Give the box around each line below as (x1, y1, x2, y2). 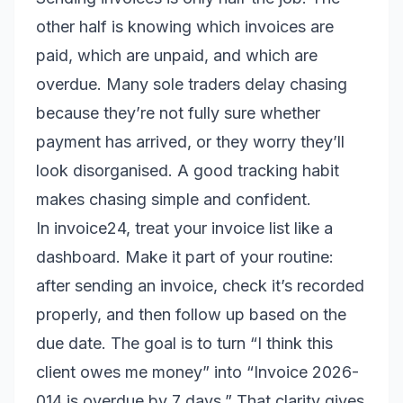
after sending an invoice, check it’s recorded (36, 276, 364, 295)
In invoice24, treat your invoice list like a (36, 219, 333, 237)
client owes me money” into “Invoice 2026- (36, 363, 359, 381)
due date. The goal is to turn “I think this (36, 334, 333, 353)
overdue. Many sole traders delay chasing (36, 75, 347, 94)
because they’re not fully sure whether (36, 103, 320, 122)
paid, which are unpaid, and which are (36, 46, 318, 65)
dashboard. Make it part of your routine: (36, 247, 334, 266)
